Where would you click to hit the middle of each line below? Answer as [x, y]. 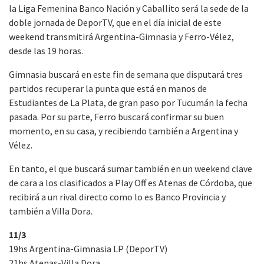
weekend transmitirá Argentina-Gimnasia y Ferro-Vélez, [121, 36]
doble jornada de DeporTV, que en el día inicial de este [115, 22]
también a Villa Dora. [51, 211]
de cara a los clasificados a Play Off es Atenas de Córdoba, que [131, 182]
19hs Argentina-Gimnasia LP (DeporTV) [88, 248]
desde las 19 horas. [46, 50]
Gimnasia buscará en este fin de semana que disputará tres [126, 74]
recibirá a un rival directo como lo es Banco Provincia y [117, 197]
